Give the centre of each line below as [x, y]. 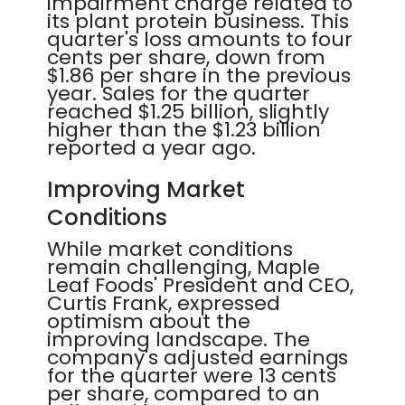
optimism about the [149, 321]
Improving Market [146, 189]
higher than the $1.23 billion [184, 130]
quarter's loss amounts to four [200, 39]
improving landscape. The [179, 339]
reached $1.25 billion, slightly [188, 112]
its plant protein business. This [198, 21]
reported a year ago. [151, 148]
